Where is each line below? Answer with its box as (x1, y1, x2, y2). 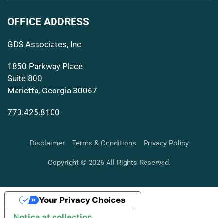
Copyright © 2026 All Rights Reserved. (47, 158, 171, 167)
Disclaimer (29, 139, 65, 148)
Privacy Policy (143, 139, 189, 148)
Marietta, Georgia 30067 (7, 86, 97, 96)
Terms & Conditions (72, 139, 136, 148)
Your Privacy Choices (39, 195, 126, 205)
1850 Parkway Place (7, 61, 83, 72)
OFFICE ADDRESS (7, 16, 89, 28)
